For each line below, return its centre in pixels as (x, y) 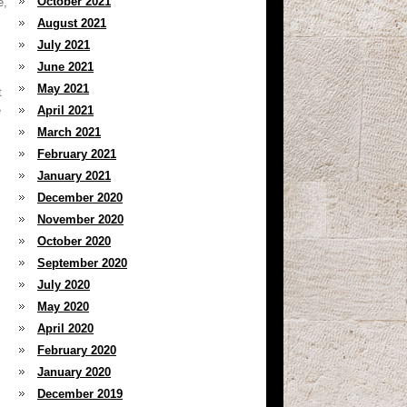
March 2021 (69, 132)
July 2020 (64, 285)
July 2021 (64, 45)
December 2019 (80, 394)
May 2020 (63, 307)
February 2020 (77, 350)
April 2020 (65, 328)
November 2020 (80, 219)
